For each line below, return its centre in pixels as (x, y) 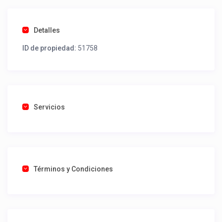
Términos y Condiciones (74, 169)
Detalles (47, 30)
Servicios (50, 107)
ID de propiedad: (50, 48)
